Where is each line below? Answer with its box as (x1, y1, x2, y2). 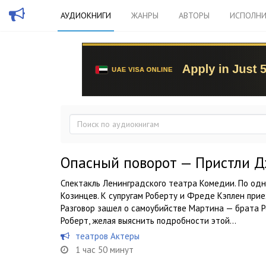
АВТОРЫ (179, 10, 210, 21)
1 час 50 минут (75, 244, 134, 255)
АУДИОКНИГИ (61, 10, 111, 21)
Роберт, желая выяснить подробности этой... (61, 215, 236, 226)
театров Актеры (75, 230, 140, 242)
